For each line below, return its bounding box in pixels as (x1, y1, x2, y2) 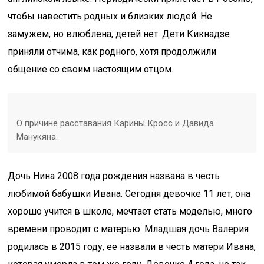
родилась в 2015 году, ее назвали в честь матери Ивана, (8, 241, 256, 252)
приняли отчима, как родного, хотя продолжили (8, 46, 217, 57)
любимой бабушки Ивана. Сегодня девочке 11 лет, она (8, 188, 251, 199)
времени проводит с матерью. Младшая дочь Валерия (8, 223, 249, 235)
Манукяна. (16, 131, 58, 142)
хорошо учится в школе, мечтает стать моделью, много (8, 206, 253, 217)
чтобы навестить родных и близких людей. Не (8, 11, 213, 22)
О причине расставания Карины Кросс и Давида (16, 118, 214, 128)
